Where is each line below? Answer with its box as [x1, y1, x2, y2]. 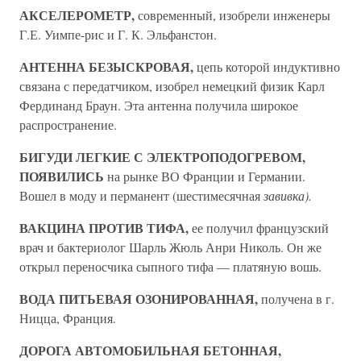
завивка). [263, 187, 312, 204]
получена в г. [258, 290, 334, 307]
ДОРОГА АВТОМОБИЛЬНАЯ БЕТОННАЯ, [19, 341, 281, 359]
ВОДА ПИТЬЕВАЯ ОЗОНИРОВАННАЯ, [19, 289, 258, 308]
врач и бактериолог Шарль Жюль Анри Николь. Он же [19, 239, 322, 255]
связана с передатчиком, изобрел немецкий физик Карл [19, 77, 325, 94]
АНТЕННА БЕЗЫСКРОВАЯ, [19, 57, 193, 76]
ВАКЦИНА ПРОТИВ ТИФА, [19, 218, 189, 237]
